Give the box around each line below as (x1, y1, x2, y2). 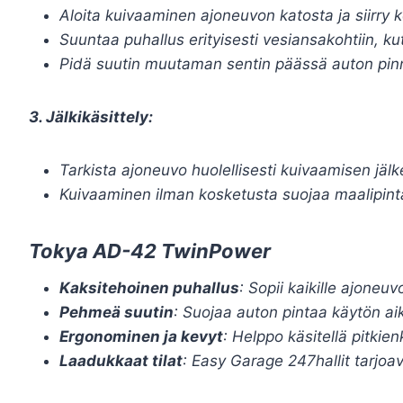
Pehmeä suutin (59, 303, 174, 321)
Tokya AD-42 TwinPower (29, 239, 271, 263)
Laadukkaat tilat (59, 352, 183, 370)
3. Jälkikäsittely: (29, 108, 153, 126)
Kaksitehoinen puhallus (59, 279, 239, 297)
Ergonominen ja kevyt (59, 327, 223, 345)
